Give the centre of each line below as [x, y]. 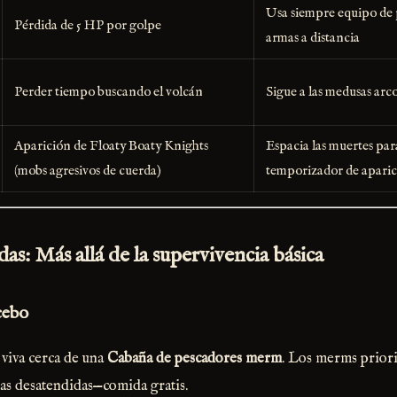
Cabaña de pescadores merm [195, 359]
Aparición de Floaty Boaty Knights [111, 147]
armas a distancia [312, 39]
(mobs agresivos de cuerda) [87, 171]
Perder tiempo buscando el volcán [108, 93]
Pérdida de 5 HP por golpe [87, 26]
